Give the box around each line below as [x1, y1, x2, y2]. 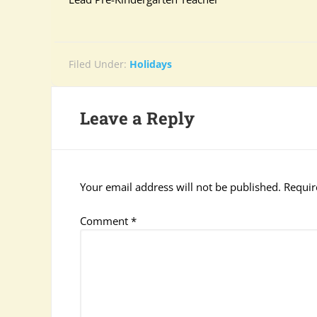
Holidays [129, 57, 172, 71]
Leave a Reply [80, 107, 195, 129]
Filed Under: [69, 57, 129, 71]
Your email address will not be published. [80, 180, 281, 194]
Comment [80, 214, 131, 228]
